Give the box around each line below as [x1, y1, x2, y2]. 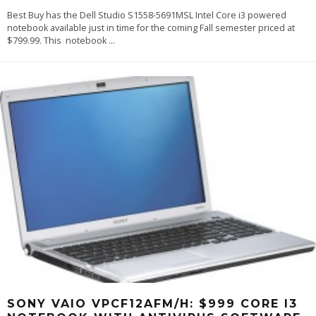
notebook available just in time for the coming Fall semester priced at [7, 21, 295, 34]
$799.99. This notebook [7, 34, 109, 47]
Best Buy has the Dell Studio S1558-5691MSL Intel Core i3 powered [7, 8, 286, 21]
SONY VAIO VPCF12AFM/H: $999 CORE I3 [7, 296, 298, 310]
